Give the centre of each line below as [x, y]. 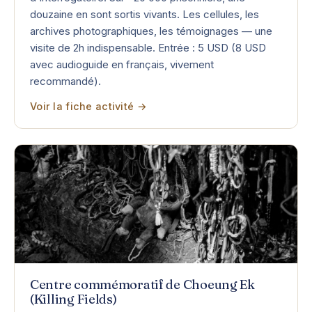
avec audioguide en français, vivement [122, 65]
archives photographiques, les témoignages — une [151, 31]
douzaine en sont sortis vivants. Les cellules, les [145, 15]
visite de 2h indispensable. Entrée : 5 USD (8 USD [148, 48]
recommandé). [65, 81]
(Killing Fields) [73, 299]
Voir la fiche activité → [88, 107]
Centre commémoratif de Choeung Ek [142, 285]
